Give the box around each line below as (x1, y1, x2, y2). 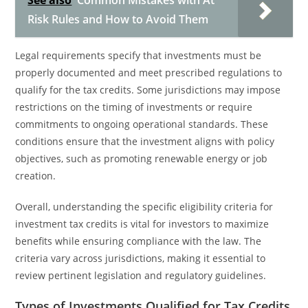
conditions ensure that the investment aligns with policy (15, 135, 275, 148)
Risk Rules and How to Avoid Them (27, 12, 209, 27)
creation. (15, 169, 56, 182)
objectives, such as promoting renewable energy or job (15, 152, 268, 165)
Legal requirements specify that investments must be (15, 49, 262, 62)
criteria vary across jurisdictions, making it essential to (15, 252, 266, 265)
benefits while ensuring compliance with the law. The (15, 234, 262, 247)
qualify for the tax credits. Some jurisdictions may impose (15, 83, 281, 96)
